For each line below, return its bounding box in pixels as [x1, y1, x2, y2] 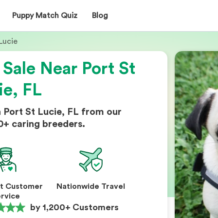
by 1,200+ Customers [30, 203, 119, 212]
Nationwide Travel [56, 182, 125, 190]
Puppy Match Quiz [12, 11, 77, 19]
